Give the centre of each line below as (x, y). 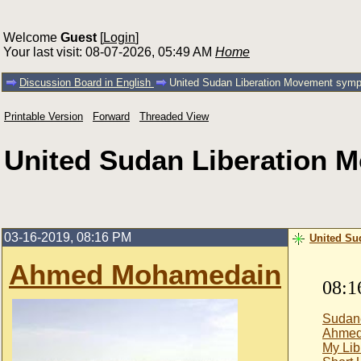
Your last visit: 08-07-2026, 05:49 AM (109, 52)
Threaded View (174, 116)
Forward (111, 116)
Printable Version (44, 116)
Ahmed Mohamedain (145, 274)
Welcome (32, 37)
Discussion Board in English (87, 83)
